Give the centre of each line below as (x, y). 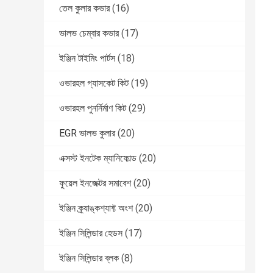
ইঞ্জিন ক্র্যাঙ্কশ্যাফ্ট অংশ (96, 208)
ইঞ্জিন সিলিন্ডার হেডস (91, 233)
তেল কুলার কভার (84, 9)
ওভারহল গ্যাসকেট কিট (94, 83)
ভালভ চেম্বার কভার (89, 34)
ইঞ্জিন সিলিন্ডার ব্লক (89, 258)
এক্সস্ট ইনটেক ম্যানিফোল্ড (98, 158)
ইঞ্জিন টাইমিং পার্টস (87, 58)
